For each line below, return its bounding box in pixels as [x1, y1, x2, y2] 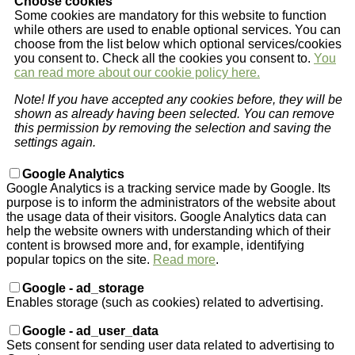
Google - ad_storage [22, 281, 144, 295]
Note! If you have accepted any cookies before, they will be [14, 92, 342, 106]
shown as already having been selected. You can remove [14, 106, 334, 120]
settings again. [14, 135, 96, 149]
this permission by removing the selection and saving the [14, 120, 331, 135]
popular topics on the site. [6, 252, 153, 266]
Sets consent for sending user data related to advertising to [6, 338, 334, 352]
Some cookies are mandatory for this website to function [14, 8, 326, 22]
